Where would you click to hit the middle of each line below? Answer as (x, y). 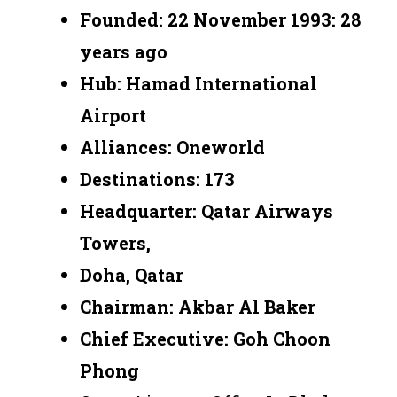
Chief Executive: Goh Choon (205, 338)
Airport (113, 115)
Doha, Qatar (134, 274)
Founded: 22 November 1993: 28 (220, 19)
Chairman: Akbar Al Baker (198, 306)
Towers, (115, 242)
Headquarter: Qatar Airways (206, 210)
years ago (124, 51)
